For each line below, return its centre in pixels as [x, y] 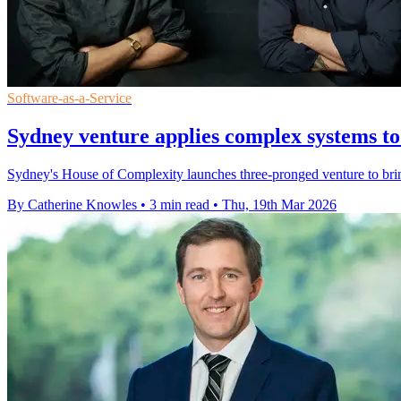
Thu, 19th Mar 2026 [279, 204]
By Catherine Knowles [72, 204]
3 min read [179, 204]
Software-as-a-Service [69, 98]
